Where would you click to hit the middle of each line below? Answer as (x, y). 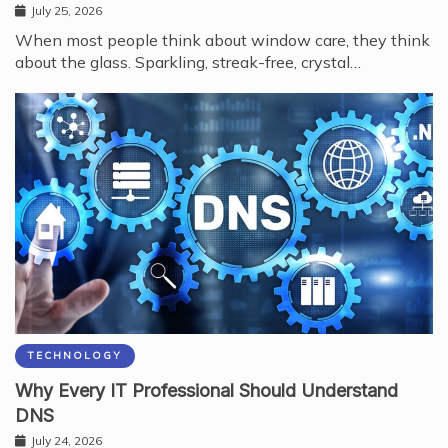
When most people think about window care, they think (222, 40)
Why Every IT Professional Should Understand (206, 390)
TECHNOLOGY (75, 355)
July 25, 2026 (66, 11)
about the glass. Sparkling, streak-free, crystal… (188, 62)
